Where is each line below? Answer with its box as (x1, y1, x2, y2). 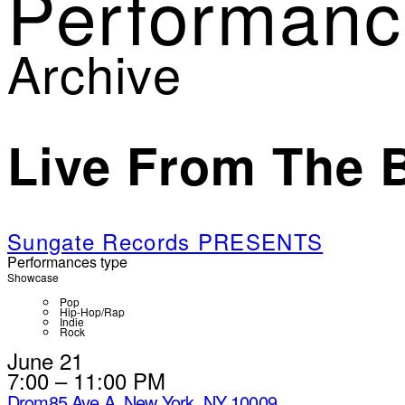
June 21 (7, 344, 83, 377)
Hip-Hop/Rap (60, 304, 125, 320)
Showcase (7, 269, 59, 286)
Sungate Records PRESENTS (7, 225, 324, 258)
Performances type (7, 251, 127, 273)
